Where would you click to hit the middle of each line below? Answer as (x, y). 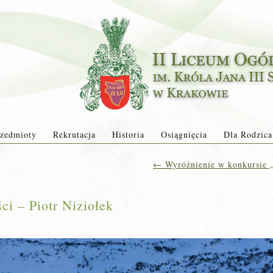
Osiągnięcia (184, 134)
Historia (128, 134)
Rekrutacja (74, 134)
